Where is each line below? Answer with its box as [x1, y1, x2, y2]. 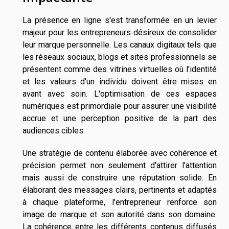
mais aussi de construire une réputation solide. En [22, 172, 217, 182]
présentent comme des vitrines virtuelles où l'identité [22, 64, 217, 74]
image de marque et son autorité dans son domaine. [22, 209, 217, 219]
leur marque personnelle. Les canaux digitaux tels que [22, 39, 217, 50]
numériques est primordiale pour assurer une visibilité [22, 101, 217, 111]
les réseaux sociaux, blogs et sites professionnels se [22, 52, 217, 62]
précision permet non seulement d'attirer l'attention [22, 160, 217, 170]
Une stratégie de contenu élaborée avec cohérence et [22, 148, 217, 158]
